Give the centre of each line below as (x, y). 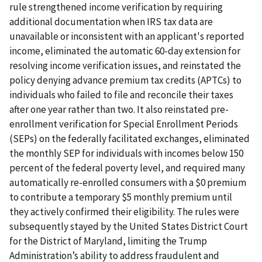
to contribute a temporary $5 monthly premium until (121, 197)
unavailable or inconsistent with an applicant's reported (127, 36)
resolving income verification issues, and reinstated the (125, 65)
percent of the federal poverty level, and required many (127, 168)
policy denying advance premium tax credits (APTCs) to (125, 80)
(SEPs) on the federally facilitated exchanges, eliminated (130, 138)
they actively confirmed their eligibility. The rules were (124, 211)
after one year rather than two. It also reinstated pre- (119, 109)
